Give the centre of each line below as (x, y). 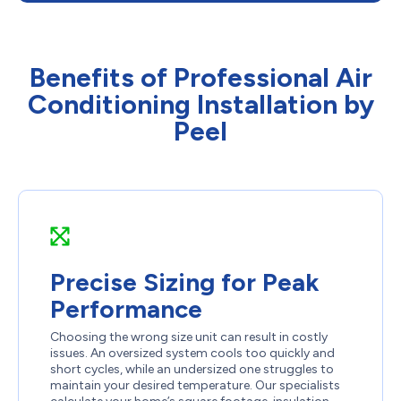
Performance (126, 309)
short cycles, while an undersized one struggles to (192, 370)
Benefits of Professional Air (200, 78)
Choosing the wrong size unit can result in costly (189, 337)
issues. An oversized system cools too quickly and (192, 354)
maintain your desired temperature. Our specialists (195, 386)
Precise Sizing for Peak (185, 282)
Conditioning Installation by (200, 105)
